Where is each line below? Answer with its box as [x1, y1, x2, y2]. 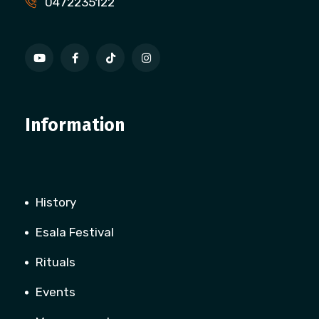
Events [36, 285, 75, 299]
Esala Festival [36, 225, 114, 239]
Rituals [36, 255, 75, 269]
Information [25, 115, 125, 136]
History [36, 195, 76, 209]
